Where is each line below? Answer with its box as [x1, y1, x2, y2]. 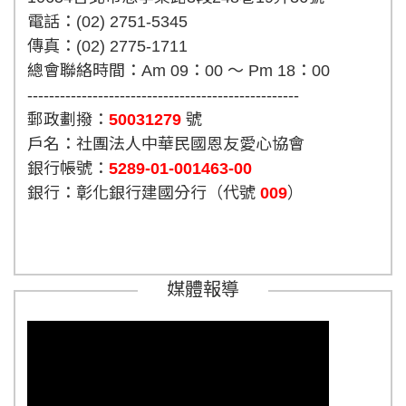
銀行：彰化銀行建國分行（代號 [26, 183, 256, 202]
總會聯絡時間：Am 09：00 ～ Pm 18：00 [26, 61, 330, 80]
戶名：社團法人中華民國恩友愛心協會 [26, 134, 304, 153]
